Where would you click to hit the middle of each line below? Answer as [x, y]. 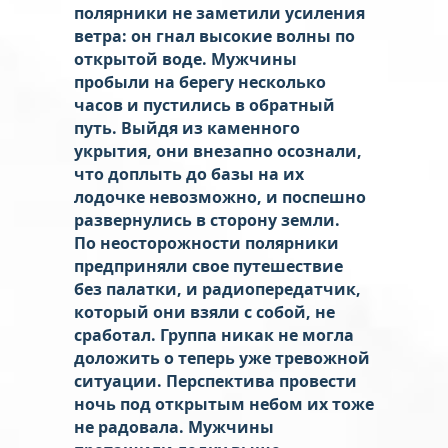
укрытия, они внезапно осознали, [218, 150]
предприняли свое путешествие [208, 265]
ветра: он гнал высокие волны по [214, 35]
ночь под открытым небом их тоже [224, 403]
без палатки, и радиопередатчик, [217, 288]
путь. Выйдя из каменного [187, 127]
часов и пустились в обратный [204, 104]
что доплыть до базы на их [189, 173]
